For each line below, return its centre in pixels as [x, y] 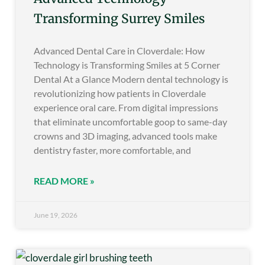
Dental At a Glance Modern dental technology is [131, 79]
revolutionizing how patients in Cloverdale [120, 93]
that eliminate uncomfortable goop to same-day [130, 122]
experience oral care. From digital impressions [126, 108]
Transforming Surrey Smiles [119, 19]
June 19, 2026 [56, 215]
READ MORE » [64, 181]
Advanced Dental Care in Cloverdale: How [119, 51]
